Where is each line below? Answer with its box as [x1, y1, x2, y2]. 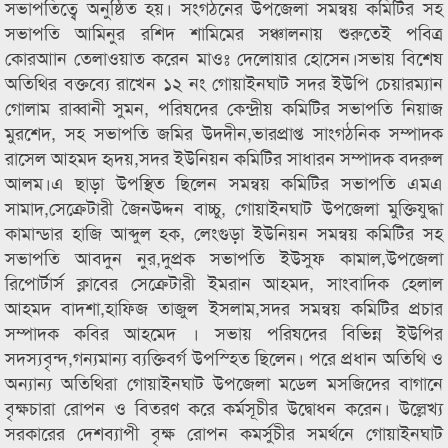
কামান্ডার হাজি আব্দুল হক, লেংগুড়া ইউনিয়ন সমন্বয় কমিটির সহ [5, 219, 443, 245]
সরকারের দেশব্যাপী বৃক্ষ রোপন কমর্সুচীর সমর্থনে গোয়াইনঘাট [5, 419, 443, 445]
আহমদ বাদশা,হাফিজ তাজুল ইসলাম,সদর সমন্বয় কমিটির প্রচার [5, 294, 443, 320]
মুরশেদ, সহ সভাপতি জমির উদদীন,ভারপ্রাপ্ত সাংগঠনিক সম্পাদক [5, 119, 443, 145]
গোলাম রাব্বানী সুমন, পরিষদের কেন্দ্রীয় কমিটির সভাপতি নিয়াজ [5, 94, 443, 120]
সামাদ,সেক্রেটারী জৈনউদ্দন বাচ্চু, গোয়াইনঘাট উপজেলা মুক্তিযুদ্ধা [5, 194, 443, 220]
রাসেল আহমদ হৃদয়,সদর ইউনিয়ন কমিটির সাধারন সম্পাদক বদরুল [5, 144, 443, 170]
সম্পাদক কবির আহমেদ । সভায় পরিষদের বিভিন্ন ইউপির [5, 319, 443, 345]
